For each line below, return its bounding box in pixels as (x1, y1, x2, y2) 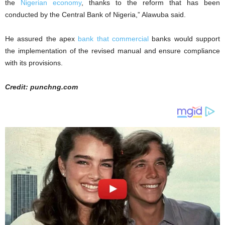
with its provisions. (5, 58, 63, 67)
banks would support (149, 34, 220, 43)
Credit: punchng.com (5, 82, 78, 91)
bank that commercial (78, 34, 149, 43)
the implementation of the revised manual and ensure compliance (5, 46, 220, 55)
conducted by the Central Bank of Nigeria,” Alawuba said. (5, 10, 186, 19)
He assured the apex (5, 34, 78, 43)
